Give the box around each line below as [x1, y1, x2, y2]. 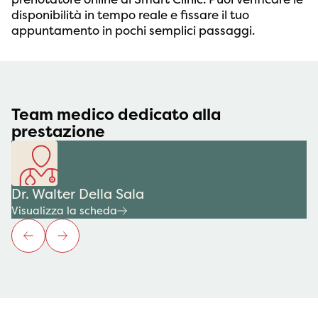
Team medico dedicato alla [11, 104, 221, 126]
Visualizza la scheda [11, 204, 117, 218]
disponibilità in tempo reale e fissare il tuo [11, 7, 249, 23]
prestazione [11, 121, 105, 143]
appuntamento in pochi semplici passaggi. [11, 23, 255, 39]
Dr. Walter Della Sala [11, 185, 144, 204]
